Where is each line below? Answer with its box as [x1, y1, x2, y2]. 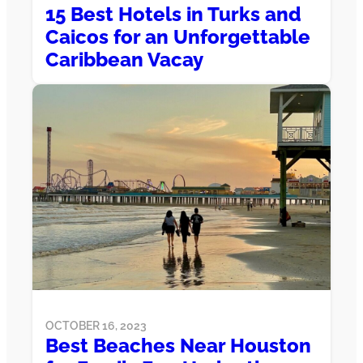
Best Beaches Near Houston [45, 334, 311, 358]
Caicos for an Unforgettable [45, 24, 310, 49]
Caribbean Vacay [45, 47, 203, 71]
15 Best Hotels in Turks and [45, 2, 301, 26]
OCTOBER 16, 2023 [45, 319, 147, 333]
